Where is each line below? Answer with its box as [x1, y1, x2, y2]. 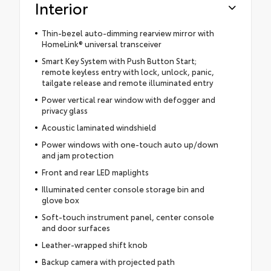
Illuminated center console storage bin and [41, 183, 204, 194]
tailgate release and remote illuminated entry [41, 76, 213, 88]
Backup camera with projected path [41, 255, 175, 267]
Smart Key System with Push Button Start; [41, 54, 197, 66]
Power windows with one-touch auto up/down [41, 138, 218, 149]
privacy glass [41, 104, 88, 116]
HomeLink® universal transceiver [41, 38, 162, 49]
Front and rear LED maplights [41, 166, 149, 177]
